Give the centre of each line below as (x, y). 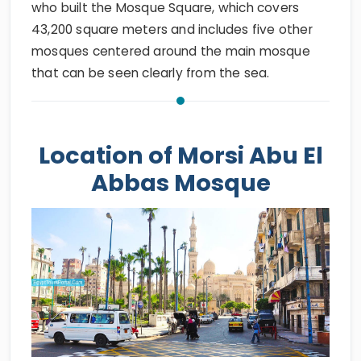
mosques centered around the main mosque (171, 51)
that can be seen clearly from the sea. (151, 73)
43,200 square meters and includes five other (172, 29)
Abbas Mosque (180, 183)
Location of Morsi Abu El (180, 156)
